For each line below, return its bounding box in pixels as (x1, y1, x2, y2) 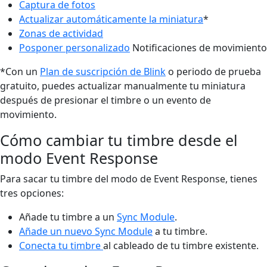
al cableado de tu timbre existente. (103, 238, 259, 252)
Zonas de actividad (19, 26, 103, 40)
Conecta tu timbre (19, 238, 103, 252)
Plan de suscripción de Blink (40, 64, 166, 78)
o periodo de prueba (166, 64, 261, 78)
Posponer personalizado (19, 41, 130, 54)
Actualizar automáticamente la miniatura (19, 12, 203, 26)
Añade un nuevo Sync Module (19, 224, 153, 238)
